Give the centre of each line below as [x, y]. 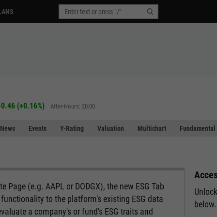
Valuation [111, 128]
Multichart [152, 128]
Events [38, 128]
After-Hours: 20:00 [72, 106]
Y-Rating [72, 128]
